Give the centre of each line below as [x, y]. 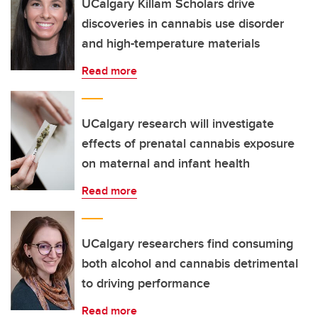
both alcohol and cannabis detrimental [190, 263]
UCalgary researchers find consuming [187, 243]
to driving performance [146, 283]
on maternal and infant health [166, 163]
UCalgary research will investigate [178, 124]
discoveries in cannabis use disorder [183, 23]
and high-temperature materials [171, 43]
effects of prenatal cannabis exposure [188, 143]
